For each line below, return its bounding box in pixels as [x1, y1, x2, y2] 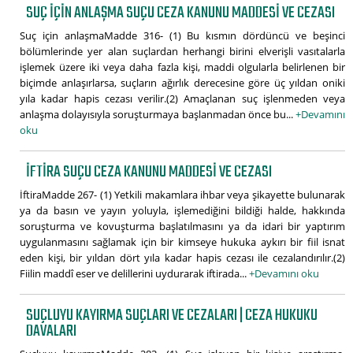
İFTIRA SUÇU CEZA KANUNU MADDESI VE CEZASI [26, 158, 273, 185]
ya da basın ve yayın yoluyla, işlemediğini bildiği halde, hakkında [20, 203, 345, 217]
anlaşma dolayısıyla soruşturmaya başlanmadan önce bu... [20, 106, 295, 121]
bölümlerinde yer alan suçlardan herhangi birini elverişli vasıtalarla [20, 43, 345, 58]
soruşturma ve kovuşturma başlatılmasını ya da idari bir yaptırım [20, 218, 345, 233]
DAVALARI [26, 318, 77, 344]
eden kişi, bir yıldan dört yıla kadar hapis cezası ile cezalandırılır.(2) [20, 250, 345, 265]
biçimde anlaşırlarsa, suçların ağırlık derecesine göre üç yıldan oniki [20, 75, 345, 90]
